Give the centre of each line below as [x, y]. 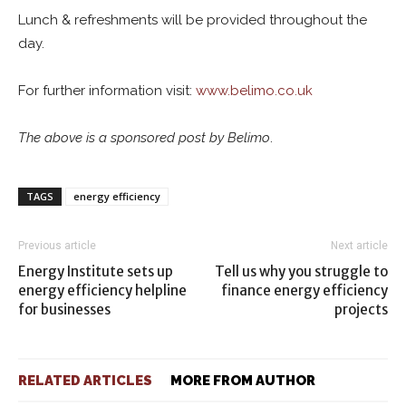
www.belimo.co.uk [254, 91]
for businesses [64, 309]
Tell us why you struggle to [301, 271]
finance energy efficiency [304, 290]
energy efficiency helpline [102, 290]
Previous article [57, 246]
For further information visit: [107, 91]
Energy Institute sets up [96, 271]
